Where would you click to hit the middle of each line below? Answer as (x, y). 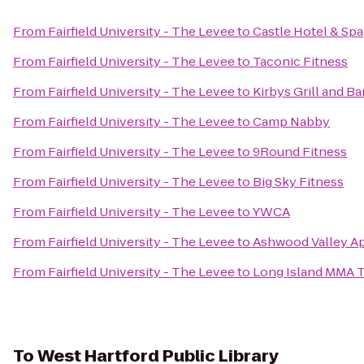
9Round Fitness (300, 152)
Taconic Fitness (300, 61)
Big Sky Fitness (298, 182)
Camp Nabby (291, 121)
